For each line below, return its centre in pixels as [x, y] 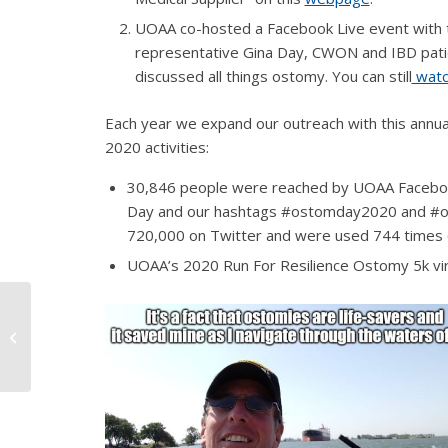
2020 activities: [156, 147]
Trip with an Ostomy [95, 346]
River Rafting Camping [101, 325]
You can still [371, 76]
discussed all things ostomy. [233, 76]
